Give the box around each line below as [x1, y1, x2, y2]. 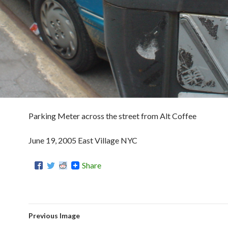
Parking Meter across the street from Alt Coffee [28, 110, 196, 121]
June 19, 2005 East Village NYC [28, 135, 137, 145]
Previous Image [28, 211, 80, 220]
